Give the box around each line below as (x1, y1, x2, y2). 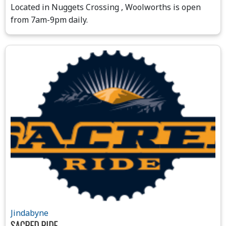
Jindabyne (11, 207, 48, 218)
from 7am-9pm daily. (11, 14, 88, 25)
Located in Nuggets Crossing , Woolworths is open (11, 1, 201, 13)
